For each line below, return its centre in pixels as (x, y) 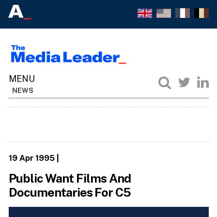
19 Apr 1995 (31, 158)
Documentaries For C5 (70, 193)
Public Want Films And (70, 178)
